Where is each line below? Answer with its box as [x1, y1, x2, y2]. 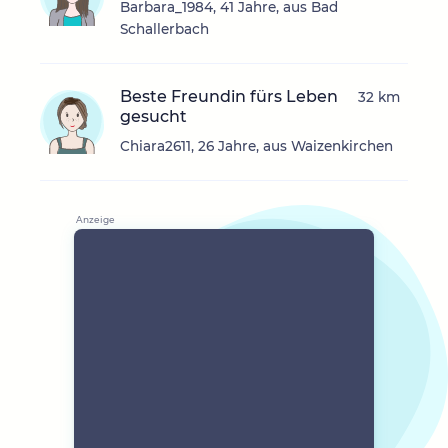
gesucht [120, 107, 187, 127]
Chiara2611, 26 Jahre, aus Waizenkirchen [120, 138, 393, 155]
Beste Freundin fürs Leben [120, 87, 338, 107]
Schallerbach [120, 21, 209, 38]
